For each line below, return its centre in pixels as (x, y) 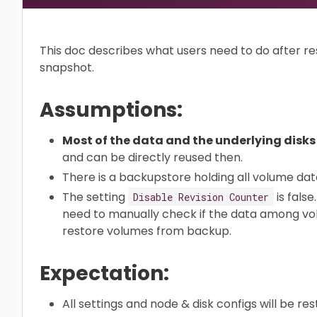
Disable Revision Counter (201, 197)
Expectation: (104, 273)
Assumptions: (111, 110)
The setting (95, 197)
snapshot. (67, 68)
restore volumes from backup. (147, 231)
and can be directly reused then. (152, 157)
